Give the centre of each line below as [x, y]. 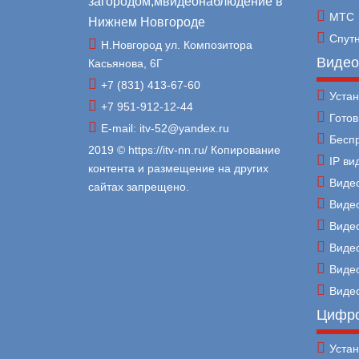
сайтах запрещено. [138, 186]
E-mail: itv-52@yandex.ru [165, 128]
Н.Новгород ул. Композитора [176, 44]
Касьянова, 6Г [125, 63]
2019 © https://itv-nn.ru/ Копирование [184, 149]
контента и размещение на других [178, 168]
